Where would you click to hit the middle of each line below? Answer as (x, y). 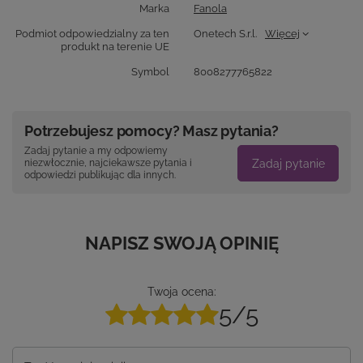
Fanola (210, 9)
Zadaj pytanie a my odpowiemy (96, 151)
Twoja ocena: (181, 292)
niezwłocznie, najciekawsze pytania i (108, 163)
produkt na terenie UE (115, 47)
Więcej (282, 34)
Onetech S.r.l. (225, 34)
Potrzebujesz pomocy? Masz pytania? (152, 131)
